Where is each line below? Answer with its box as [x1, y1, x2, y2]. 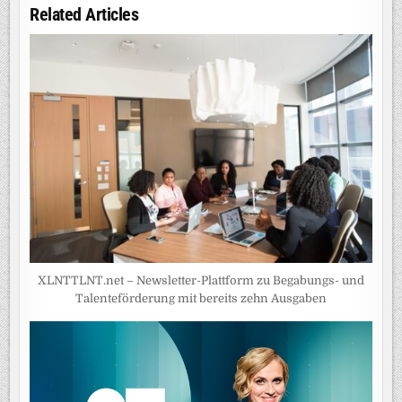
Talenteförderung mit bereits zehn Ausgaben [75, 291, 327, 305]
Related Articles [30, 4, 139, 26]
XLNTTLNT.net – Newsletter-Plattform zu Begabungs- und [38, 273, 364, 287]
